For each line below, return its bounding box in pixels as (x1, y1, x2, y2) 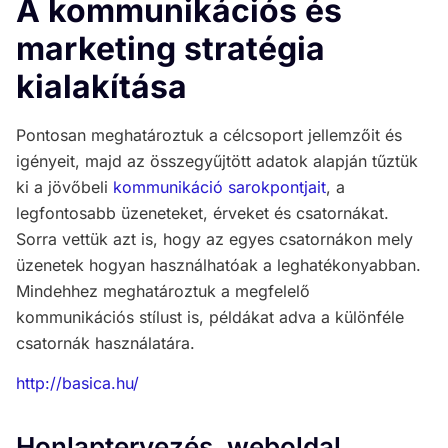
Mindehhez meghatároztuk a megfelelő (16, 280, 310, 301)
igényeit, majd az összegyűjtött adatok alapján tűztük (16, 150, 418, 171)
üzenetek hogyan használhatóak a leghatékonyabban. (16, 254, 421, 275)
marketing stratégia (16, 28, 325, 68)
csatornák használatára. (16, 332, 195, 353)
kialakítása (16, 66, 187, 106)
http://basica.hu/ (16, 373, 139, 394)
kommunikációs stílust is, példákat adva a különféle (16, 306, 404, 327)
